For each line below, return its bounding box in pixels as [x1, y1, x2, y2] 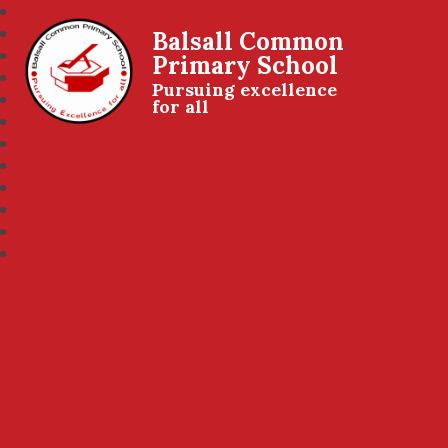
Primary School [152, 49, 339, 82]
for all [152, 94, 210, 118]
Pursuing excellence [152, 77, 338, 101]
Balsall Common [152, 25, 345, 58]
